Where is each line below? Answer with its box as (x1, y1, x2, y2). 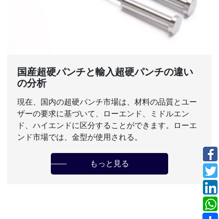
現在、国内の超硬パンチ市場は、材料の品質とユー (17, 98, 197, 107)
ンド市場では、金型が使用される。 (17, 133, 142, 142)
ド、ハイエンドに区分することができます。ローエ (17, 121, 197, 130)
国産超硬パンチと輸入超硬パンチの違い (17, 66, 193, 78)
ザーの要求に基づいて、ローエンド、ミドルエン (17, 109, 189, 118)
